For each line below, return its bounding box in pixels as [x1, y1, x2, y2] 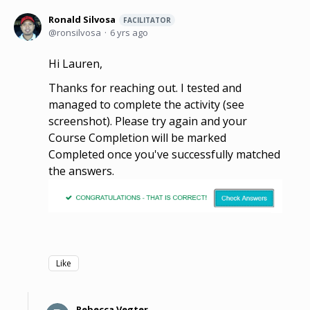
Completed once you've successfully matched [48, 147, 280, 162]
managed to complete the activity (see [48, 97, 244, 112]
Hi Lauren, [48, 56, 102, 71]
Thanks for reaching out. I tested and [48, 80, 241, 95]
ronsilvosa [57, 26, 101, 39]
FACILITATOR [123, 15, 171, 25]
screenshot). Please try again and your [48, 113, 247, 129]
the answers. [48, 163, 114, 179]
